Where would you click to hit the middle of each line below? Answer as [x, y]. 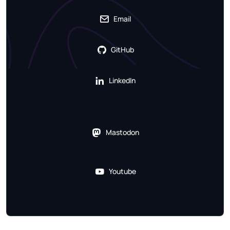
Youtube [122, 171]
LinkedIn [122, 81]
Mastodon [122, 132]
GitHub [122, 50]
